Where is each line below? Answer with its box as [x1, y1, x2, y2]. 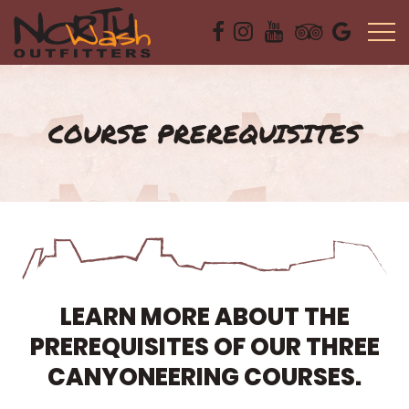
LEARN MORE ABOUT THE [59, 299, 350, 333]
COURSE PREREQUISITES [48, 114, 361, 152]
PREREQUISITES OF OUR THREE [29, 330, 380, 363]
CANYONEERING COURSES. [47, 360, 362, 393]
